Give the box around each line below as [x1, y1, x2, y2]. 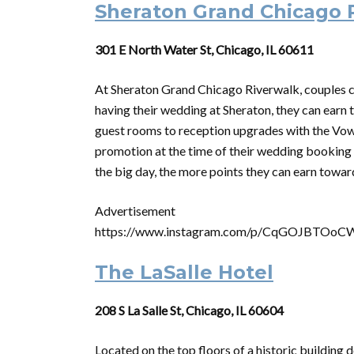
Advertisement [95, 203, 175, 218]
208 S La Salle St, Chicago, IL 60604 [95, 303, 284, 318]
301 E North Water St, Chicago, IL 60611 [95, 42, 314, 57]
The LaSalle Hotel [95, 261, 273, 284]
